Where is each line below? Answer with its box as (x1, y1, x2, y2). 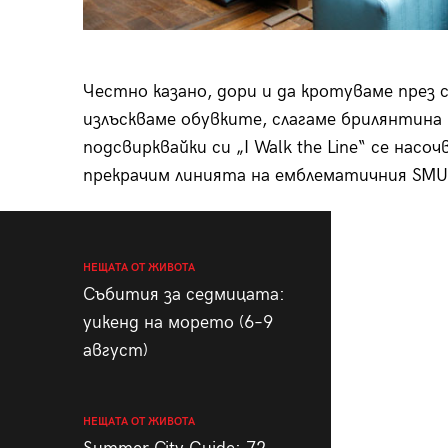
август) (82, 339, 148, 361)
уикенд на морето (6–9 (82, 311, 273, 333)
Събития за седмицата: (82, 283, 285, 305)
